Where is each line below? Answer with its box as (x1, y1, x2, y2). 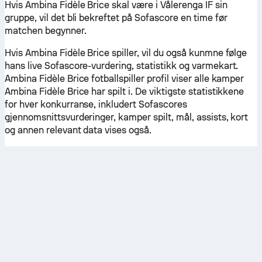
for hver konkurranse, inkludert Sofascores (5, 99, 187, 110)
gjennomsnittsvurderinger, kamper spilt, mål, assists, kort (5, 112, 249, 123)
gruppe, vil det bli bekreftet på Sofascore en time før (5, 12, 227, 23)
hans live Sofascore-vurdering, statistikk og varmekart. (5, 60, 239, 71)
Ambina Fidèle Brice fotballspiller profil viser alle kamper (5, 73, 244, 84)
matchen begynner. (5, 25, 87, 36)
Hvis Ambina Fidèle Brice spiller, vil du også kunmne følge (5, 47, 247, 58)
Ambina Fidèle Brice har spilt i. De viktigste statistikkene (5, 86, 244, 97)
